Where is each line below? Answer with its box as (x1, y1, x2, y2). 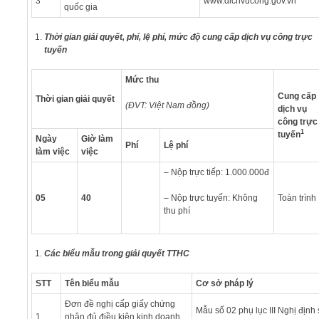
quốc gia (63, 1, 98, 12)
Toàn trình (277, 192, 316, 203)
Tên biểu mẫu (64, 278, 119, 288)
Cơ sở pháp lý (195, 278, 253, 288)
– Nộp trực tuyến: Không (163, 192, 258, 203)
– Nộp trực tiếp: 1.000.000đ (163, 167, 269, 177)
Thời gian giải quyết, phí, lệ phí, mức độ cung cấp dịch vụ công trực (43, 31, 313, 42)
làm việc (35, 146, 70, 157)
